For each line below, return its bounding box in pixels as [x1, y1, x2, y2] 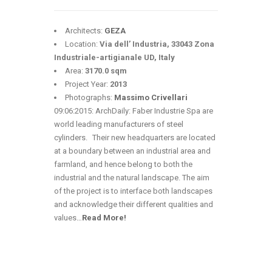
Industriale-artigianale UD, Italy [54, 53, 175, 62]
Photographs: [65, 93, 114, 102]
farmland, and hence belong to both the [54, 160, 192, 169]
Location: [65, 39, 100, 49]
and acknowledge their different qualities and [54, 200, 213, 209]
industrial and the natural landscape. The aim [54, 173, 209, 182]
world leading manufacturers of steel [54, 120, 183, 129]
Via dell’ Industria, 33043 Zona [100, 39, 214, 49]
